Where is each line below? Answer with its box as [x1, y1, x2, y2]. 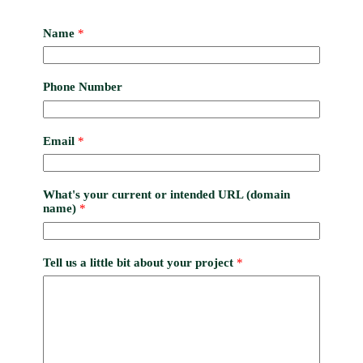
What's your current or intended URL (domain [42, 188, 290, 202]
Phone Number [42, 80, 122, 94]
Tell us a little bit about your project [42, 255, 237, 269]
